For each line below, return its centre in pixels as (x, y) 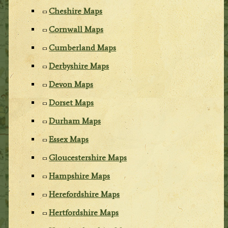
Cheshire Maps (76, 11)
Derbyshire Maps (79, 66)
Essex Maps (69, 139)
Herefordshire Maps (84, 194)
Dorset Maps (72, 102)
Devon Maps (71, 84)
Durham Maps (75, 121)
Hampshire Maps (80, 176)
